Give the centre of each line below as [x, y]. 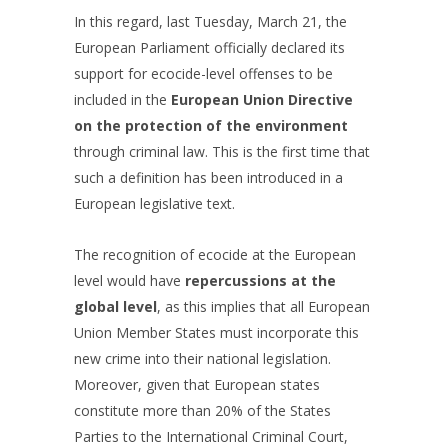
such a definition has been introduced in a [208, 177]
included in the [122, 99]
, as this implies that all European [263, 306]
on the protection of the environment [211, 125]
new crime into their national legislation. [202, 358]
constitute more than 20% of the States [202, 410]
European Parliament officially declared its [209, 47]
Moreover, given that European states [197, 384]
